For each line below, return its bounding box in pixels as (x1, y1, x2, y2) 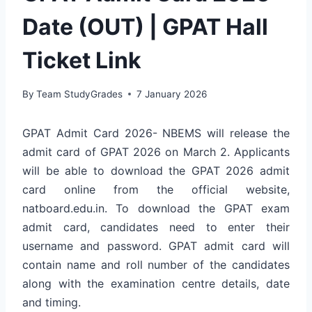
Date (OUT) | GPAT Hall (22, 13, 268, 40)
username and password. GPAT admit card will (22, 238, 290, 253)
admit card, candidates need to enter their (22, 219, 290, 234)
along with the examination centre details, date (22, 276, 290, 290)
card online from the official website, (22, 182, 290, 196)
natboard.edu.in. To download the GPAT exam (22, 201, 290, 215)
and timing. (22, 295, 81, 309)
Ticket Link (22, 46, 141, 74)
